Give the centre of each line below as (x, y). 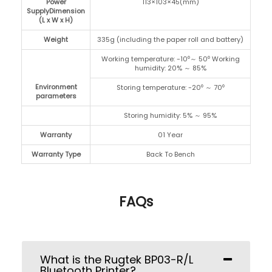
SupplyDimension (56, 11)
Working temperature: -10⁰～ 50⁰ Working (170, 59)
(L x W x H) (56, 20)
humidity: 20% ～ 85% (170, 68)
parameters (56, 96)
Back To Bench (170, 155)
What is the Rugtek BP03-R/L (117, 260)
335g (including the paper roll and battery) (170, 40)
